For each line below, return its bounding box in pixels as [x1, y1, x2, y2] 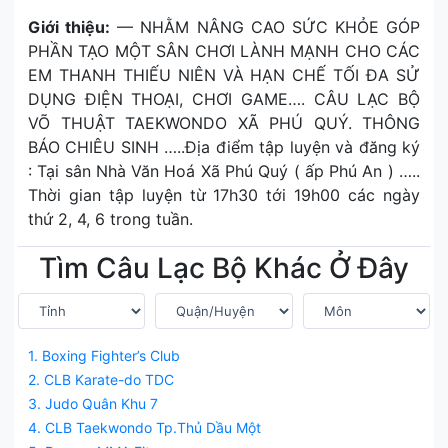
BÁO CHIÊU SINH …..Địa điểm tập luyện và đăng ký [28, 137, 420, 157]
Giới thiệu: [28, 17, 111, 37]
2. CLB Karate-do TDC [28, 371, 174, 388]
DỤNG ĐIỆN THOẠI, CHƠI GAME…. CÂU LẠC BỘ [28, 89, 420, 109]
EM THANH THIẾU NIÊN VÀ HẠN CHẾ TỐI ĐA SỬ [28, 65, 420, 85]
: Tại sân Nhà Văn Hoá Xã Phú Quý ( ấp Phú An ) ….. [28, 161, 420, 181]
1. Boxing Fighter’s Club [28, 347, 180, 364]
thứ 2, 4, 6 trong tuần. [28, 209, 193, 229]
